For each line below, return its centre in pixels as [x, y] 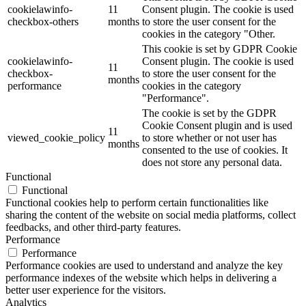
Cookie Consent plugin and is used [217, 125]
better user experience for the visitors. [86, 290]
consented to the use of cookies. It [215, 150]
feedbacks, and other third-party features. [93, 227]
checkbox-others [43, 21]
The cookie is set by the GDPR [209, 113]
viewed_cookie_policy [56, 137]
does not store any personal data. [212, 162]
